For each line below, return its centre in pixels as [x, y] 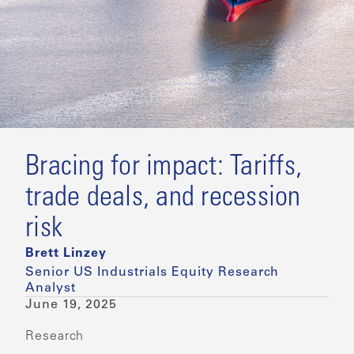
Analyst [51, 288]
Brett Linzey [66, 253]
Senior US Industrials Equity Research [152, 272]
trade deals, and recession [163, 199]
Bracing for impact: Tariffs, [164, 168]
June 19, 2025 [71, 305]
